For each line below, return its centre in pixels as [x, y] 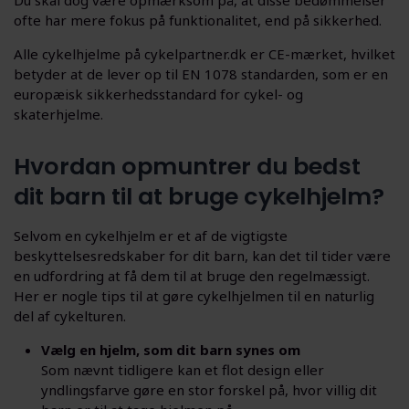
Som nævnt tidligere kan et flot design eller [183, 369]
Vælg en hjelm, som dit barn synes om [171, 349]
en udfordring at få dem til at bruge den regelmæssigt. [192, 275]
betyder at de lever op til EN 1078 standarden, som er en [201, 73]
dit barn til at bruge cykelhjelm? [199, 196]
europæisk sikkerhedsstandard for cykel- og [158, 94]
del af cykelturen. [70, 315]
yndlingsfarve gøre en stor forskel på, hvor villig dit [209, 389]
